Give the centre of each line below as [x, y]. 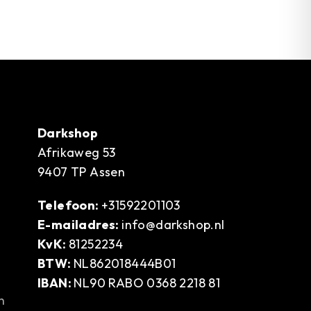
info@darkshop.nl [173, 224]
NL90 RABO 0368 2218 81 [147, 283]
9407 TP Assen [82, 171]
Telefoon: [70, 205]
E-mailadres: [80, 224]
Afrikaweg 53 [77, 152]
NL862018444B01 [125, 263]
